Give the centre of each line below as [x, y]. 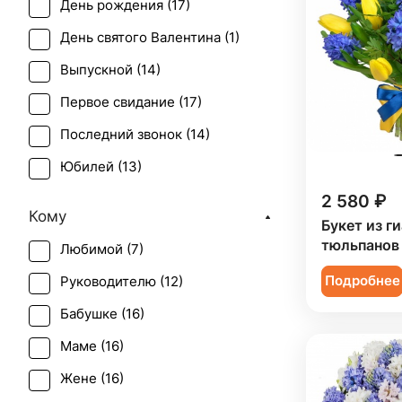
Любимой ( [96, 249]
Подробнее [362, 281]
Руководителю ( [112, 282]
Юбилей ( [91, 167]
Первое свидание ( [122, 102]
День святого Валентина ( [144, 38]
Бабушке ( [93, 314]
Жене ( [83, 379]
